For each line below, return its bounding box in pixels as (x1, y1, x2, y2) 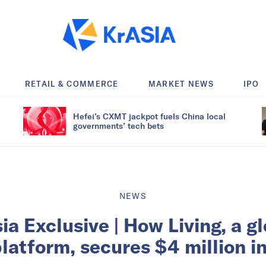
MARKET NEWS (148, 78, 214, 88)
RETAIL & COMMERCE (24, 78, 119, 88)
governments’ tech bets (73, 120, 164, 131)
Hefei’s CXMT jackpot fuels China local (73, 110, 226, 121)
